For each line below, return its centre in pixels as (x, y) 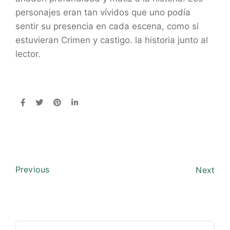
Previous (33, 169)
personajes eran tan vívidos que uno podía (103, 12)
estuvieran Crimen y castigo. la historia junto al (112, 40)
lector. (28, 54)
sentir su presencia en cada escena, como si (107, 26)
